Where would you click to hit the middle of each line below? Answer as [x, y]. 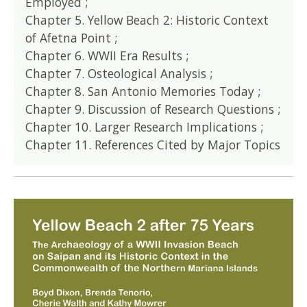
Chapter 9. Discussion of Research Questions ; [153, 109]
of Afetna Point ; [72, 37]
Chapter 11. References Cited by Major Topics [153, 144]
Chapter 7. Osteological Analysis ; [119, 73]
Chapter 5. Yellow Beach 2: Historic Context [147, 20]
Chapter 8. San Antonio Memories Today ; [143, 91]
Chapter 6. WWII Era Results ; [107, 55]
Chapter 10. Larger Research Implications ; [145, 126]
